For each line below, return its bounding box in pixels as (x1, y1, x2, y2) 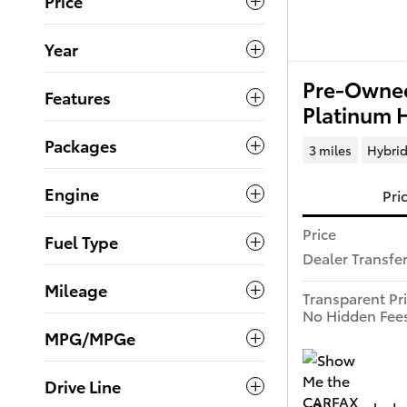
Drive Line (45, 374, 121, 398)
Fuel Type (45, 230, 118, 253)
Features (45, 85, 111, 109)
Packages (45, 134, 117, 157)
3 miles (308, 141, 352, 160)
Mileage (45, 278, 107, 302)
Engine (45, 182, 99, 205)
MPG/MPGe (45, 326, 135, 350)
